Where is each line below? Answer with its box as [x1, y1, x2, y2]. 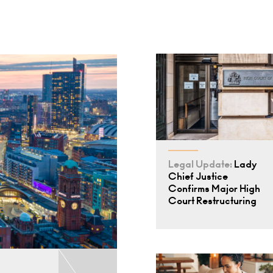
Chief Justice [168, 169, 228, 183]
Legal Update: [168, 157, 232, 171]
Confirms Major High [168, 182, 260, 195]
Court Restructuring [168, 194, 257, 207]
